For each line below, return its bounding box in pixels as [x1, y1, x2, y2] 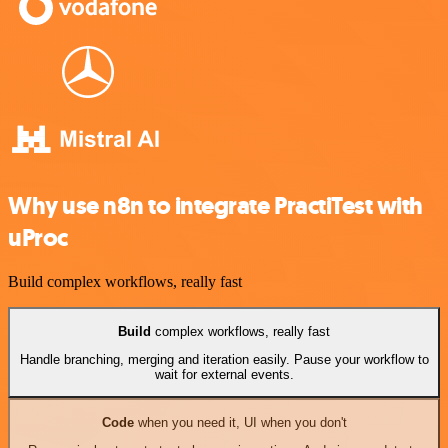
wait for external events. [154, 367, 294, 383]
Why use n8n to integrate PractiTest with [8, 189, 423, 222]
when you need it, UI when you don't [133, 414, 347, 430]
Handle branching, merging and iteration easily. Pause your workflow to [19, 352, 429, 368]
